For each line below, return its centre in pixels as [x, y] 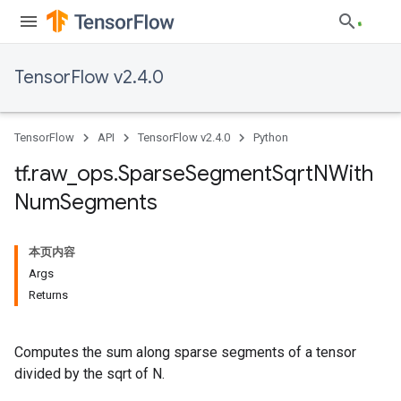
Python [271, 137]
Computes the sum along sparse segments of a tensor [185, 352]
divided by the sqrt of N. [90, 374]
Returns [48, 295]
